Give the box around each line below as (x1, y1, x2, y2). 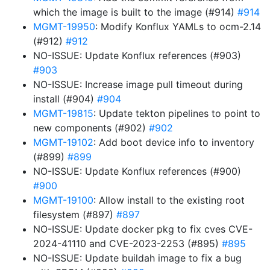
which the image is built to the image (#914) (33, 6, 237, 18)
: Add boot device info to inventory (93, 136, 254, 148)
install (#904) (33, 93, 97, 105)
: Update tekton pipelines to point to (93, 107, 260, 119)
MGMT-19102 (33, 136, 93, 148)
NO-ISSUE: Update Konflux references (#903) (33, 49, 241, 61)
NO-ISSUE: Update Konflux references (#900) (33, 165, 241, 177)
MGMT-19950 (33, 20, 95, 33)
